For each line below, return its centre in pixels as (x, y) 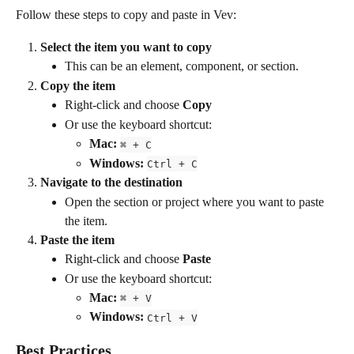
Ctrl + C (172, 164)
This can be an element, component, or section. (182, 66)
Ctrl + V (172, 318)
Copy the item (78, 85)
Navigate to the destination (111, 183)
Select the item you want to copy (126, 47)
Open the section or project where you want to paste (196, 201)
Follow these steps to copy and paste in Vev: (126, 15)
